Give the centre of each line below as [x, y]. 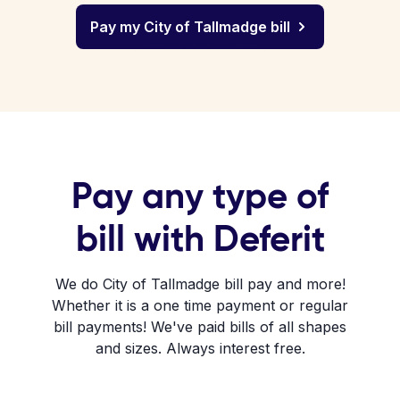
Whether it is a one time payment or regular [200, 305]
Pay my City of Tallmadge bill [190, 27]
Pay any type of [200, 196]
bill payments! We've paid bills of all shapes [200, 327]
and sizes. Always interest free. [200, 348]
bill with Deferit [200, 238]
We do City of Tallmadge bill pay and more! [200, 284]
